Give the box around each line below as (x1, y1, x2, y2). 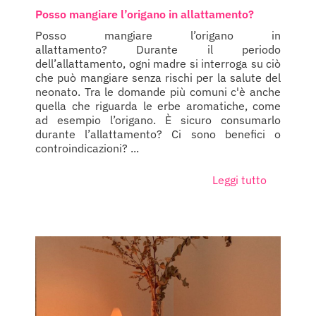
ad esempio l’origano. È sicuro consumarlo (35, 113, 281, 128)
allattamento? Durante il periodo (35, 42, 281, 57)
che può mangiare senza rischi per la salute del (35, 71, 281, 85)
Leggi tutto (212, 173, 267, 188)
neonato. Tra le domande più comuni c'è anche (35, 85, 281, 99)
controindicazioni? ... (35, 141, 139, 156)
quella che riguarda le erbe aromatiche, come (35, 99, 281, 114)
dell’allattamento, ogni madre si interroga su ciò (35, 56, 281, 71)
